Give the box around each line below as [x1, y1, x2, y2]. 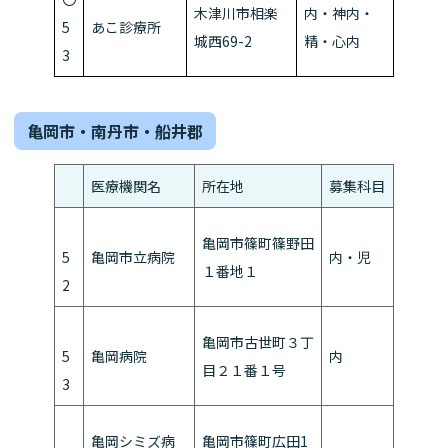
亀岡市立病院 [91, 247, 175, 268]
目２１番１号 [202, 360, 286, 381]
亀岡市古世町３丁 [202, 332, 314, 353]
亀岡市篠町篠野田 [202, 233, 314, 254]
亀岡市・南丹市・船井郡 [27, 119, 203, 144]
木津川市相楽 [194, 2, 278, 23]
